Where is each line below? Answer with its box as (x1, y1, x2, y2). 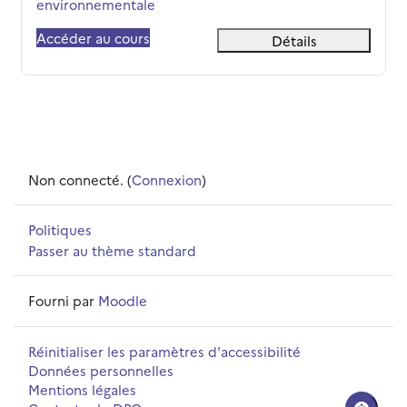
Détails (271, 30, 317, 50)
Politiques (28, 220, 92, 240)
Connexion (132, 169, 202, 189)
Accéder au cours (36, 27, 150, 47)
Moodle (98, 291, 147, 311)
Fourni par (28, 291, 98, 311)
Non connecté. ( (28, 169, 132, 189)
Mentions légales (28, 380, 136, 399)
